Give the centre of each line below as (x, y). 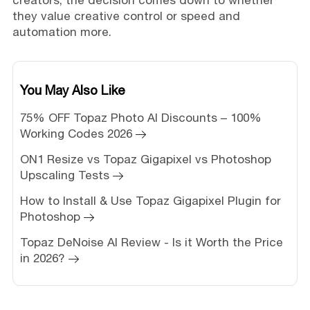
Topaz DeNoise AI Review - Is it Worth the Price (151, 242)
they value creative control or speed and (126, 16)
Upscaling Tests (64, 175)
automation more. (62, 31)
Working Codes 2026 (76, 133)
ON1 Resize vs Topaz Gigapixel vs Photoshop (145, 159)
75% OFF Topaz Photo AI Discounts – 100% (140, 117)
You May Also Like (72, 90)
